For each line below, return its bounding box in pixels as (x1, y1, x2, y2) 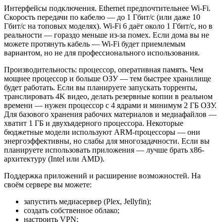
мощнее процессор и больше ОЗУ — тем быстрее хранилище (4, 74, 211, 83)
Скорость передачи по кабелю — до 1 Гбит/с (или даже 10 (4, 13, 200, 22)
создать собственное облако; (24, 206, 119, 215)
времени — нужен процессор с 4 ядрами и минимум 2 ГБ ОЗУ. (4, 101, 217, 110)
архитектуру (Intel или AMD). (4, 155, 105, 164)
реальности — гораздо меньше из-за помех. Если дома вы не (4, 31, 209, 40)
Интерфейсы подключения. (4, 4, 97, 13)
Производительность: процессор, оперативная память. (4, 65, 188, 74)
